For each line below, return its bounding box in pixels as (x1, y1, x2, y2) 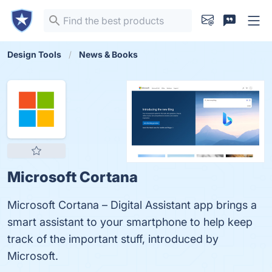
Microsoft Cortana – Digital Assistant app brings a (7, 199, 257, 211)
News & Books (79, 49, 138, 59)
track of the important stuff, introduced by (7, 233, 219, 245)
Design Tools (7, 49, 61, 59)
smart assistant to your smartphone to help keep (7, 216, 253, 228)
